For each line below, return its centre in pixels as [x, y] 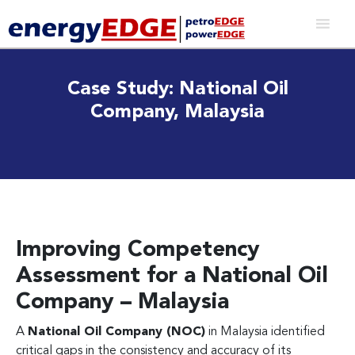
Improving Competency [138, 250]
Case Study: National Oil [177, 89]
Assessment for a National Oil [172, 276]
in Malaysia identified [265, 332]
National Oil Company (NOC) [116, 332]
